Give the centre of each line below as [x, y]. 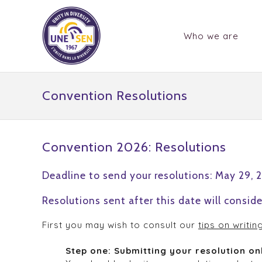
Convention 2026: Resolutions [134, 146]
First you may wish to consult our [120, 225]
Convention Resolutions [115, 96]
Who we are [211, 36]
